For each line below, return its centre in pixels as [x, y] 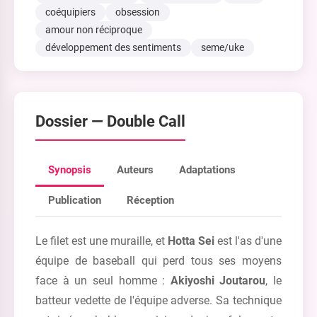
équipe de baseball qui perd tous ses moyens [158, 261]
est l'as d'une [248, 241]
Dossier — [71, 121]
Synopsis [70, 170]
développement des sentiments [113, 47]
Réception [150, 200]
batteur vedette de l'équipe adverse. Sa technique [158, 300]
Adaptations [207, 170]
